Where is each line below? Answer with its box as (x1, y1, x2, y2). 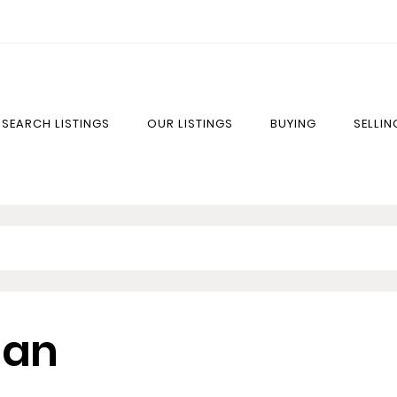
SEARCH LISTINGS (2, 114, 110, 132)
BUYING (270, 114, 316, 132)
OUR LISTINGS (147, 114, 233, 132)
